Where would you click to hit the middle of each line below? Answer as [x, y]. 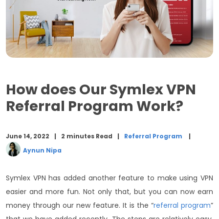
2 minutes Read [87, 136]
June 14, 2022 [28, 136]
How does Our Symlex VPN [101, 90]
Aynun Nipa [42, 150]
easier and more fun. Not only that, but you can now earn [109, 192]
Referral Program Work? [95, 106]
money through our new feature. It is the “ [80, 206]
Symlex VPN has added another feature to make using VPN [109, 178]
